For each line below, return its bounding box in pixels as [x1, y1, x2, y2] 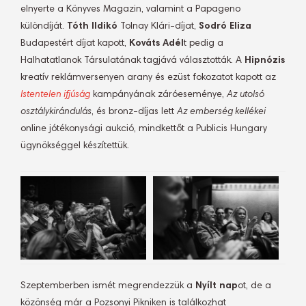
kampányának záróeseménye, [90, 90, 227, 100]
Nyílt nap [195, 281, 238, 291]
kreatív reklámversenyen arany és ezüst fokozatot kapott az [20, 73, 276, 83]
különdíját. [20, 22, 67, 31]
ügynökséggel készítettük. [20, 141, 129, 151]
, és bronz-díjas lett [92, 107, 177, 117]
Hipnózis [245, 56, 285, 66]
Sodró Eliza [199, 22, 251, 31]
